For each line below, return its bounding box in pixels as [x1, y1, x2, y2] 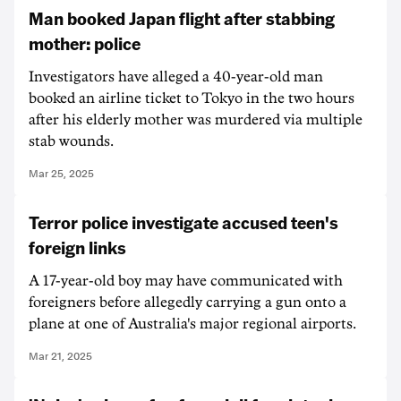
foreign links [29, 235, 126, 259]
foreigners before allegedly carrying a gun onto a [29, 295, 346, 310]
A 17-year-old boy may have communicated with [29, 274, 343, 288]
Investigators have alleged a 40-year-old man [29, 70, 323, 84]
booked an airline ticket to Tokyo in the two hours [29, 91, 354, 106]
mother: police [29, 31, 141, 55]
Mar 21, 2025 [29, 350, 92, 363]
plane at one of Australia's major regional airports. [29, 317, 356, 331]
